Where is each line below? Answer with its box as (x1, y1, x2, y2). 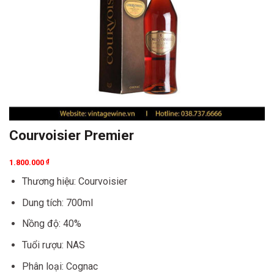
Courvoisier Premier (9, 127, 134, 143)
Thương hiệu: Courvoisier (21, 176, 127, 188)
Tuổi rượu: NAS (21, 239, 85, 251)
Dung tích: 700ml (21, 196, 93, 209)
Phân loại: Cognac (21, 260, 98, 272)
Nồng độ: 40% (21, 218, 81, 230)
